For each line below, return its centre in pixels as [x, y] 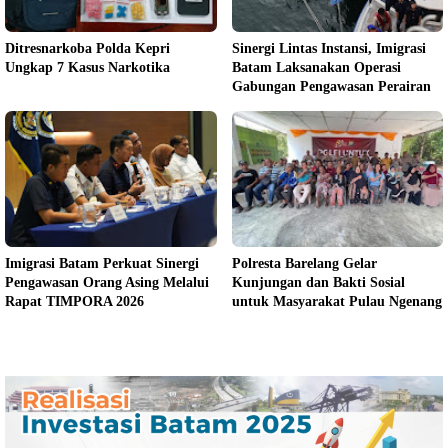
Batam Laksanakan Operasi [316, 67]
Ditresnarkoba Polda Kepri [87, 48]
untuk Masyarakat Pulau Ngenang [336, 301]
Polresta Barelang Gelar [304, 263]
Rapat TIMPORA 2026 [74, 301]
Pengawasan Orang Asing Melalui [107, 282]
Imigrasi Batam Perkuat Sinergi [102, 263]
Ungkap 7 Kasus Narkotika [87, 67]
